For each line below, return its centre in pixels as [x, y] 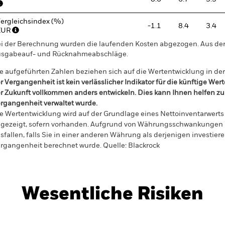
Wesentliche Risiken [113, 194]
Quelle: [115, 146]
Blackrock [143, 146]
